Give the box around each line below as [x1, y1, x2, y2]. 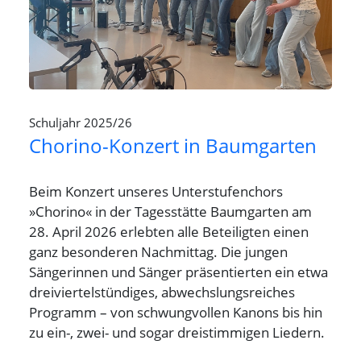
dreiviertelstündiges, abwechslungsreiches [29, 281, 295, 301]
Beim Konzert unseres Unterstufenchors [29, 180, 283, 201]
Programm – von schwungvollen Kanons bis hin [29, 301, 322, 322]
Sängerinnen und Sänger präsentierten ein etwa [29, 261, 328, 281]
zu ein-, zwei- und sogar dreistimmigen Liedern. [29, 322, 325, 342]
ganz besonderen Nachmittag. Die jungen [29, 241, 288, 261]
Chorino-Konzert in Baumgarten [29, 131, 317, 159]
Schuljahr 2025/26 [29, 114, 132, 131]
